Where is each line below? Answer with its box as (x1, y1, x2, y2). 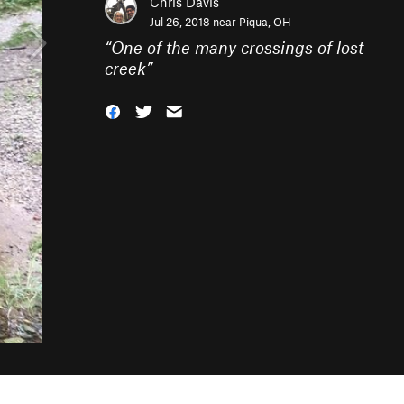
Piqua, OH (239, 14, 291, 29)
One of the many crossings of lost (111, 37, 363, 58)
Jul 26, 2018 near (150, 14, 239, 29)
